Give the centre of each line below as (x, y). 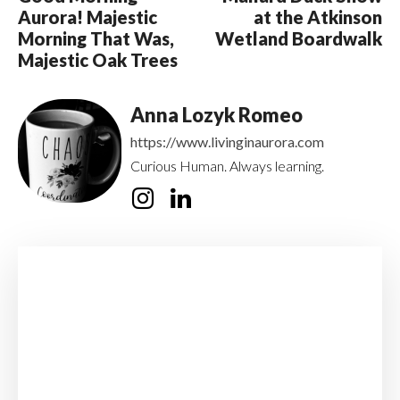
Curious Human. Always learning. (227, 166)
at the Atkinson (317, 17)
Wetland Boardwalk (298, 39)
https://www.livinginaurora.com (227, 142)
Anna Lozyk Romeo (217, 115)
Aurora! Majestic (87, 17)
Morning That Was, (96, 39)
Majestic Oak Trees (98, 60)
